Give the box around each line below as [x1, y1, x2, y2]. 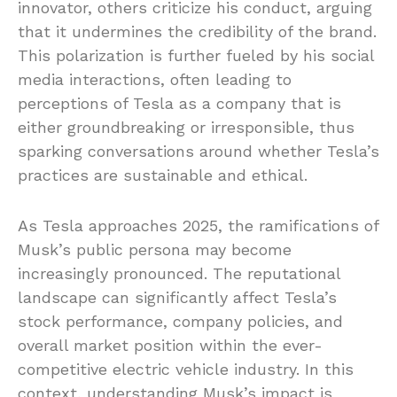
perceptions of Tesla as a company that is [18, 94, 341, 113]
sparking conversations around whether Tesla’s [18, 142, 379, 161]
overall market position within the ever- [18, 336, 323, 355]
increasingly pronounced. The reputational [18, 264, 340, 284]
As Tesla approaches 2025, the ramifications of [18, 216, 378, 236]
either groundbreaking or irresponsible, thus [18, 118, 354, 137]
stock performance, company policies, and [18, 312, 343, 331]
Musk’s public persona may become [18, 240, 292, 260]
